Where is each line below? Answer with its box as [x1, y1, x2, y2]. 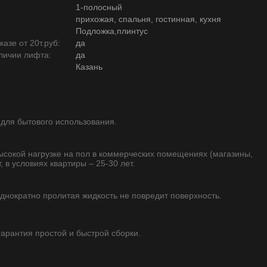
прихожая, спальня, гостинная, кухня [76, 14, 221, 24]
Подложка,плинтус [76, 26, 148, 36]
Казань [76, 62, 103, 72]
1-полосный [76, 2, 122, 12]
